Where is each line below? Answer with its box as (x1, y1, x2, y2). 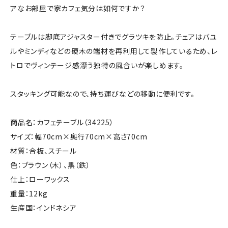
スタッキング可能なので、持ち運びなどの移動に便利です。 (10, 88, 195, 99)
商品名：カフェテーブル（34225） (10, 117, 114, 127)
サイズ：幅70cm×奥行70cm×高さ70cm (10, 131, 148, 141)
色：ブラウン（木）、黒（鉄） (10, 159, 91, 170)
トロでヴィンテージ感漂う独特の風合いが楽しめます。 (10, 60, 184, 70)
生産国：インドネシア (10, 202, 77, 213)
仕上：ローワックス (10, 174, 70, 184)
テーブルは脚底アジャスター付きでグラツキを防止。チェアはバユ (10, 31, 217, 42)
